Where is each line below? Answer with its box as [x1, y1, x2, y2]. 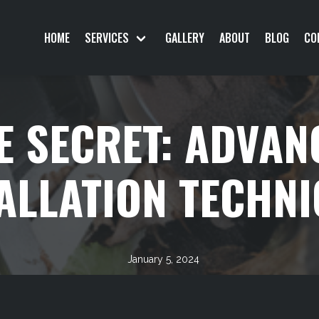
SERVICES [85, 29, 130, 46]
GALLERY [164, 29, 204, 46]
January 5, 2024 [127, 253, 199, 265]
